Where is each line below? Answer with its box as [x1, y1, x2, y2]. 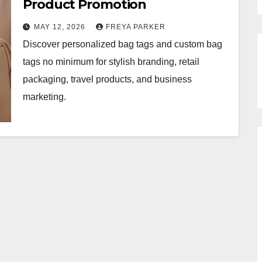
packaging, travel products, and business [23, 74, 192, 84]
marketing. [23, 92, 66, 102]
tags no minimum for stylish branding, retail [23, 57, 199, 67]
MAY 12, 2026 [34, 23, 88, 31]
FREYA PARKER [106, 23, 166, 31]
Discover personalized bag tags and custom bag [23, 39, 222, 49]
